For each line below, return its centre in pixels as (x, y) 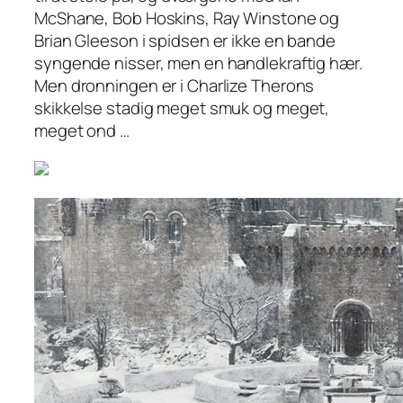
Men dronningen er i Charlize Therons (175, 85)
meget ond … (82, 130)
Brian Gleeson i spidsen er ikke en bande (185, 40)
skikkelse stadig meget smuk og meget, (182, 107)
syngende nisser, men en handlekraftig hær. (198, 63)
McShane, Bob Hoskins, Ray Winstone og (187, 18)
